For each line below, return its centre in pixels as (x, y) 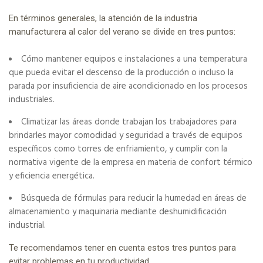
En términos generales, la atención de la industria (103, 18)
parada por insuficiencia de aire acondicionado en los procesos (128, 86)
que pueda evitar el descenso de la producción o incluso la (121, 73)
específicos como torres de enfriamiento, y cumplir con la (118, 149)
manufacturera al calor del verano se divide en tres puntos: (122, 31)
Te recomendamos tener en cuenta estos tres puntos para (122, 247)
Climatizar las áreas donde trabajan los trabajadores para (129, 122)
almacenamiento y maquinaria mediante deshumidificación (118, 212)
